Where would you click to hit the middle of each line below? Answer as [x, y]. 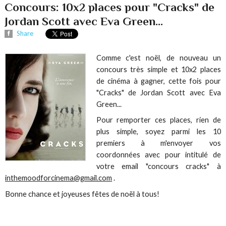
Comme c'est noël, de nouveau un [158, 58]
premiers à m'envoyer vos [158, 143]
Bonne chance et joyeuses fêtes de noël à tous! [82, 194]
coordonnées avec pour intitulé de [158, 155]
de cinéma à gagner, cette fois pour [158, 81]
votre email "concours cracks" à [158, 166]
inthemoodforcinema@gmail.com [59, 178]
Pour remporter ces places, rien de [158, 120]
